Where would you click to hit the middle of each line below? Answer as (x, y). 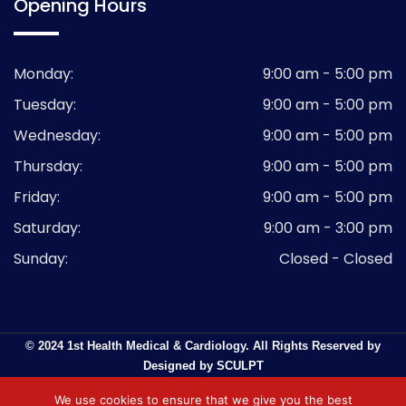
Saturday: (47, 228)
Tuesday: (45, 105)
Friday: (37, 198)
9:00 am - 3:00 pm (328, 228)
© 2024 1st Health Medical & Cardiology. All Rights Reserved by (203, 346)
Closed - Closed (336, 259)
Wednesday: (57, 136)
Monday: (43, 74)
